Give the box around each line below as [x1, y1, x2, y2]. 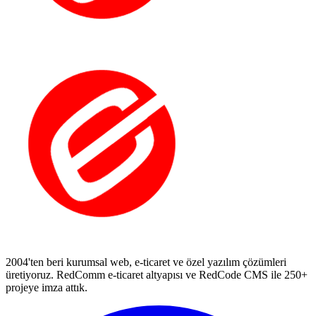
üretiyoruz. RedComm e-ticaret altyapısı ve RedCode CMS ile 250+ [6, 268, 308, 281]
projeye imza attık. [6, 281, 87, 293]
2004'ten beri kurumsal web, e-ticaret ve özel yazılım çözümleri [6, 255, 286, 268]
